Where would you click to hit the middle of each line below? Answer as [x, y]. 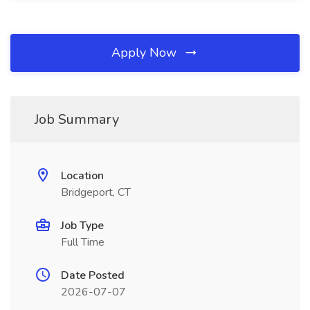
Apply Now [146, 53]
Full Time [83, 242]
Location [82, 176]
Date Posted [93, 275]
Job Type [82, 226]
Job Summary [77, 119]
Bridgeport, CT [96, 192]
